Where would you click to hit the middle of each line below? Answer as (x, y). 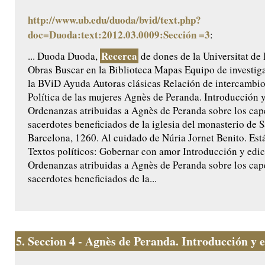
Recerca (119, 56)
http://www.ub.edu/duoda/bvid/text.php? (114, 20)
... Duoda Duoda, (64, 56)
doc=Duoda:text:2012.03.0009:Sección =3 (119, 35)
